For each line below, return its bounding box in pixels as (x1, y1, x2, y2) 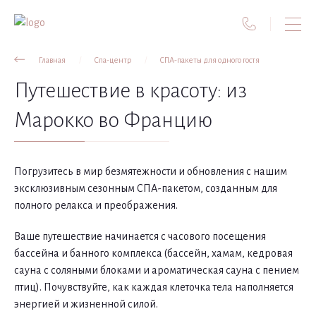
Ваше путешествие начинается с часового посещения (14, 231, 266, 242)
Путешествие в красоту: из (14, 79, 247, 102)
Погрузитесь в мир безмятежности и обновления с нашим (14, 166, 287, 177)
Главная (39, 56, 66, 64)
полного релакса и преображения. (14, 200, 178, 211)
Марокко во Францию (14, 109, 212, 131)
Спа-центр (94, 56, 131, 64)
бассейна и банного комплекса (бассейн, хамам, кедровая (14, 248, 293, 259)
